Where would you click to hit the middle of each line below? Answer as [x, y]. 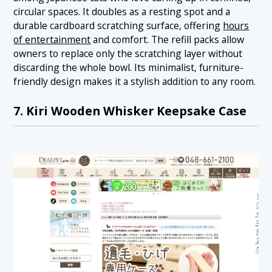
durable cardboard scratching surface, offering [118, 26]
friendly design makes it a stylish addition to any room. [135, 82]
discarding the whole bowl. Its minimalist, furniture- [129, 68]
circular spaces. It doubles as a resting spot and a [122, 12]
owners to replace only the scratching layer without [128, 54]
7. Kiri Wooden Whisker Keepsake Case [130, 110]
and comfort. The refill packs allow [168, 40]
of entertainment [52, 40]
